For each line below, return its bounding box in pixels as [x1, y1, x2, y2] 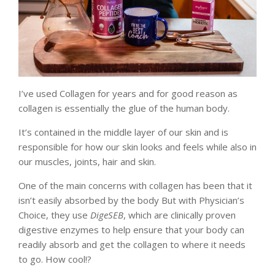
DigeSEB [90, 208, 123, 221]
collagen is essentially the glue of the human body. [18, 101, 230, 114]
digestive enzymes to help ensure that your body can [18, 223, 244, 236]
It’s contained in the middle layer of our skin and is [18, 125, 228, 138]
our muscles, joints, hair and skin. [18, 155, 156, 168]
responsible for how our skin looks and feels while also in [18, 140, 257, 153]
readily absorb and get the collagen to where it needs [18, 238, 246, 250]
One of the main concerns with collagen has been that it [18, 179, 252, 192]
